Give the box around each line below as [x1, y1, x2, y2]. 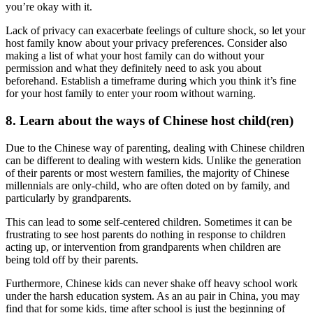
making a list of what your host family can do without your [6, 50, 264, 62]
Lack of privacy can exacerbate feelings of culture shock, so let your [6, 24, 305, 37]
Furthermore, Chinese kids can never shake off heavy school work [6, 277, 298, 289]
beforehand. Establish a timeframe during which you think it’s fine [6, 75, 296, 87]
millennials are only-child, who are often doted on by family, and [6, 179, 290, 191]
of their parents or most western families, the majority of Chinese [6, 166, 289, 179]
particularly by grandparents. [6, 191, 131, 204]
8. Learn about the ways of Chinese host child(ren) [6, 113, 293, 129]
